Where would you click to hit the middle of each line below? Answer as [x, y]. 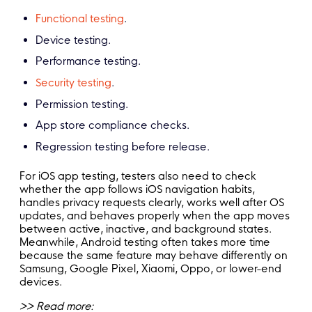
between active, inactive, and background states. [146, 228]
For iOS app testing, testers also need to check [138, 175]
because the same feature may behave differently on [154, 255]
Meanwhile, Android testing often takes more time [145, 242]
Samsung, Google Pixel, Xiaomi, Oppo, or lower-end [150, 268]
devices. [41, 281]
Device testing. [73, 40]
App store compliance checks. [113, 125]
